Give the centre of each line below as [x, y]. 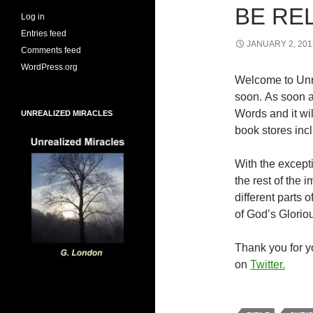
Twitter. [268, 264]
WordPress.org [49, 67]
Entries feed [44, 34]
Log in [33, 17]
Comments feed [51, 50]
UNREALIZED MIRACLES [67, 113]
